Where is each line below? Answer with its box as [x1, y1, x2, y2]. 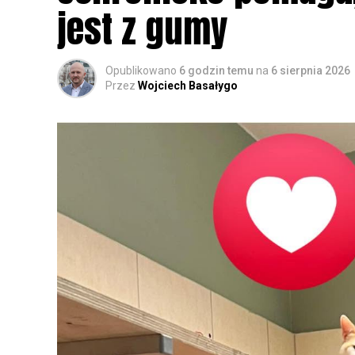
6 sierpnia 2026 [271, 64, 350, 78]
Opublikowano [105, 64, 177, 78]
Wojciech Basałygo [138, 79, 238, 93]
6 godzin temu [179, 64, 254, 78]
